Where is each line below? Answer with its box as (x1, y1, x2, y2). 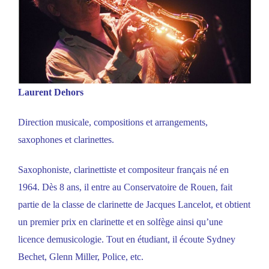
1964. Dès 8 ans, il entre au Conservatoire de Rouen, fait (18, 182, 232, 193)
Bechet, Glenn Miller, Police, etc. (18, 252, 144, 262)
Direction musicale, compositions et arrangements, (18, 117, 208, 128)
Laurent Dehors (18, 87, 83, 98)
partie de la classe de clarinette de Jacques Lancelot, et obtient (18, 199, 250, 210)
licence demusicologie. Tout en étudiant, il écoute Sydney (18, 234, 235, 245)
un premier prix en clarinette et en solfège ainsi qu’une (18, 217, 223, 228)
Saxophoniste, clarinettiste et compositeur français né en (18, 165, 229, 175)
